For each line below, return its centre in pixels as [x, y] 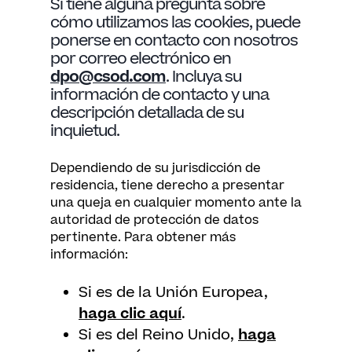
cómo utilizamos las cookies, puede [175, 23]
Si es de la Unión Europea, [173, 293]
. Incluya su [203, 77]
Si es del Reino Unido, [158, 335]
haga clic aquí [130, 314]
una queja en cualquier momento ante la [176, 203]
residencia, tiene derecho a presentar [167, 185]
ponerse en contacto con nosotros [174, 41]
